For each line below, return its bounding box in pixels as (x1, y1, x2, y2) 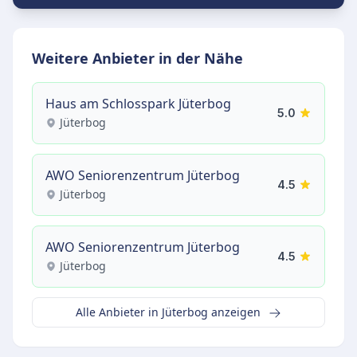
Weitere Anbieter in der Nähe (32, 49, 243, 68)
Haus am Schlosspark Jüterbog (45, 95, 231, 112)
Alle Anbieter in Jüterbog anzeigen (76, 304, 264, 320)
